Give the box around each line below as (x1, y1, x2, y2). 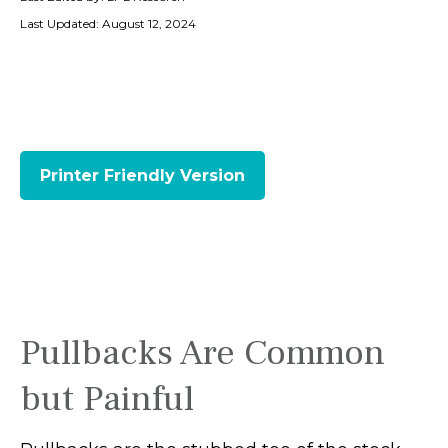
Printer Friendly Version (40, 166, 245, 185)
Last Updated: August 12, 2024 (20, 16, 196, 31)
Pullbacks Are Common (20, 330, 385, 376)
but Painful (20, 376, 194, 422)
